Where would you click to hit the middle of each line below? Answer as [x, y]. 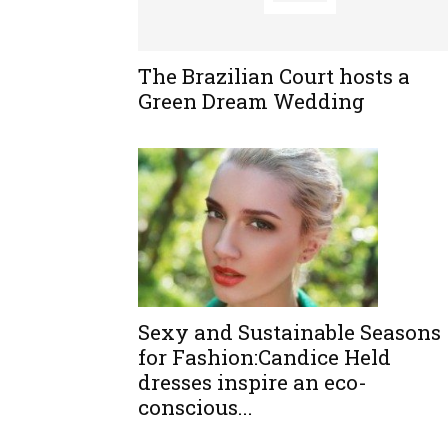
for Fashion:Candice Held [264, 356]
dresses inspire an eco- [252, 381]
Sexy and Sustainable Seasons [289, 331]
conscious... [195, 406]
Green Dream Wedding [251, 100]
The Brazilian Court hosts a [274, 75]
